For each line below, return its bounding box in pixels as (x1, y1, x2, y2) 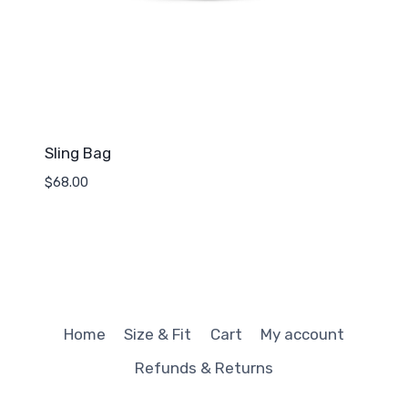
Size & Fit (124, 325, 192, 344)
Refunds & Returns (135, 359, 273, 378)
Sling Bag (44, 143, 111, 162)
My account (260, 325, 345, 344)
